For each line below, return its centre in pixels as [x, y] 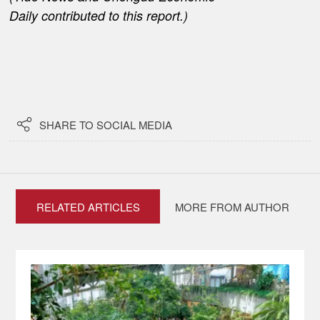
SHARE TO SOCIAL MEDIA [106, 124]
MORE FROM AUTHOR [232, 207]
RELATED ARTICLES [88, 207]
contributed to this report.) [115, 15]
